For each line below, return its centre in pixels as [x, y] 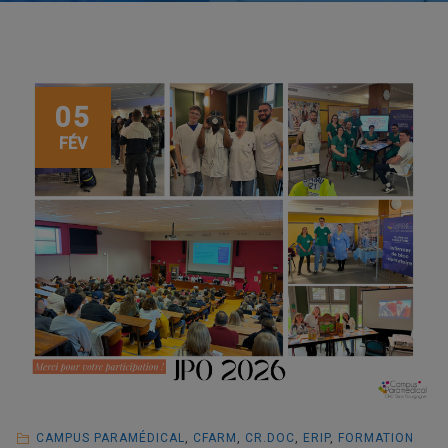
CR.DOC [269, 438]
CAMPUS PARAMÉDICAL [110, 438]
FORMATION [375, 438]
